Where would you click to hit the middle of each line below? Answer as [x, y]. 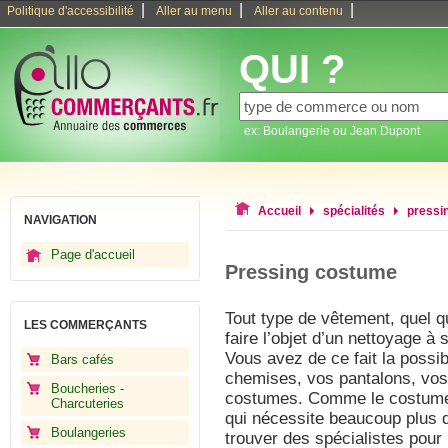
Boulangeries [88, 432]
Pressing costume [311, 272]
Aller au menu [194, 11]
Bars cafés [82, 359]
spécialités [354, 211]
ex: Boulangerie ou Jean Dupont [332, 131]
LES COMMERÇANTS [85, 325]
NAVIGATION [60, 220]
